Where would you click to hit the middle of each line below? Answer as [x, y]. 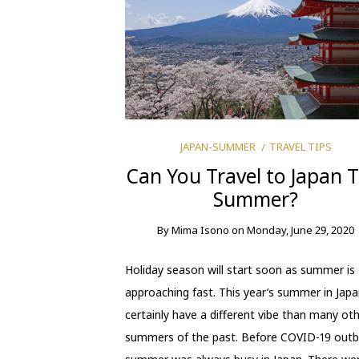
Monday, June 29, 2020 [301, 230]
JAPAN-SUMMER [218, 146]
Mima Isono [200, 230]
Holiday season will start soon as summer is [240, 270]
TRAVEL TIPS [300, 146]
